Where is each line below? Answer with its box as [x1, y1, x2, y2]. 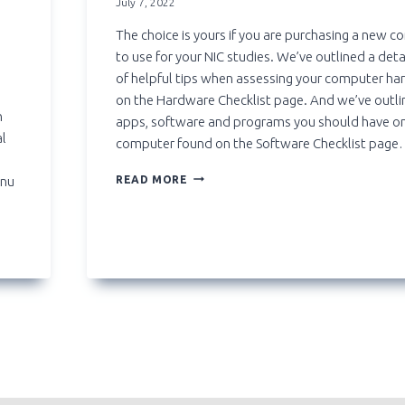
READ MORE [116, 173, 188, 185]
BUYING [186, 169, 233, 182]
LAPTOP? [186, 203, 241, 216]
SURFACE [186, 272, 240, 285]
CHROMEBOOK [186, 238, 274, 250]
